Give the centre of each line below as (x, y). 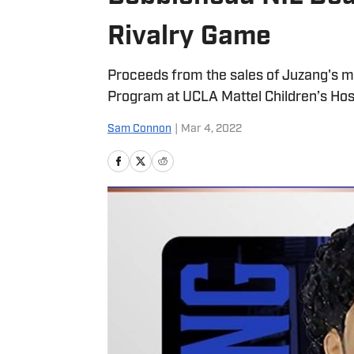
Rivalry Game (189, 38)
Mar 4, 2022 (211, 129)
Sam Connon (139, 129)
